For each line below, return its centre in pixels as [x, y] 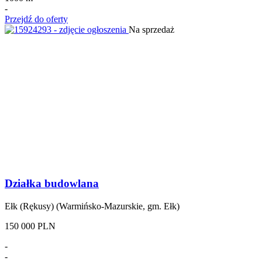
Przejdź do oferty [36, 19]
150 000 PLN [30, 226]
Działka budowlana [52, 184]
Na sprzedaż [151, 30]
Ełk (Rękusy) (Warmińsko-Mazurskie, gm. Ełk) [92, 206]
